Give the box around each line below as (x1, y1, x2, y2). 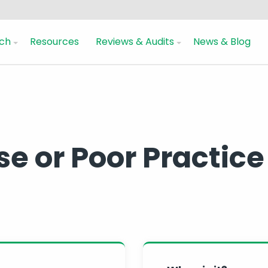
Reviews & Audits (96, 34, 174, 48)
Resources (30, 34, 79, 48)
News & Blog (193, 34, 251, 48)
